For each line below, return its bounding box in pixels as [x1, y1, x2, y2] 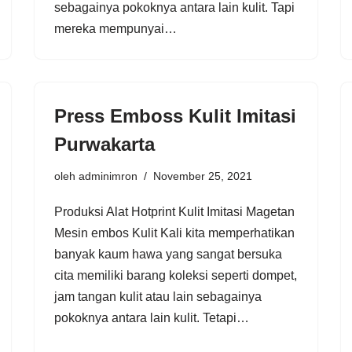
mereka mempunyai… [54, 21, 180, 35]
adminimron [79, 169, 137, 182]
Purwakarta [54, 133, 155, 155]
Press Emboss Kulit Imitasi [54, 104, 296, 126]
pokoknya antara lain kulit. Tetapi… [54, 310, 252, 324]
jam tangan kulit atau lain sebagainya [54, 289, 262, 303]
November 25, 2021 [153, 169, 252, 182]
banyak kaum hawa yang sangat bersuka [54, 247, 282, 261]
